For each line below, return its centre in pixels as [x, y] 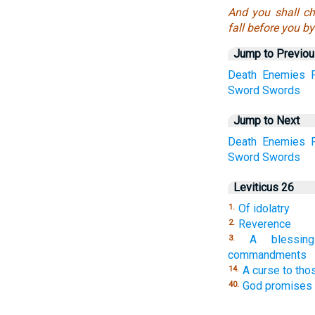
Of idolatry [264, 208]
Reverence [264, 224]
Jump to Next [266, 121]
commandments [267, 255]
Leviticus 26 [263, 187]
